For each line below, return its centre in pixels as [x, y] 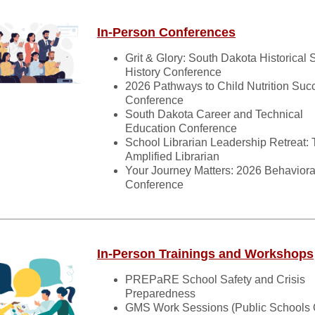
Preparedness [160, 294]
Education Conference [181, 128]
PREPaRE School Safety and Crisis [215, 279]
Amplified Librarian [172, 156]
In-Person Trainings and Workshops [205, 254]
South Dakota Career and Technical [214, 114]
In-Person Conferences [166, 32]
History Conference [173, 72]
